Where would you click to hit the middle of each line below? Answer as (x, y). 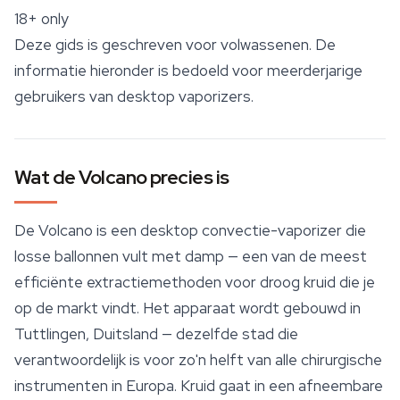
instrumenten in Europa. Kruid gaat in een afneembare (199, 386)
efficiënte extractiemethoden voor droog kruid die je (195, 282)
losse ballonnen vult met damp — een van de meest (191, 256)
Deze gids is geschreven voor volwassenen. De (175, 45)
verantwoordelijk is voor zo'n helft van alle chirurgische (198, 360)
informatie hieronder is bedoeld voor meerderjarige (188, 71)
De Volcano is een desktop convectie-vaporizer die (190, 230)
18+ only (42, 19)
